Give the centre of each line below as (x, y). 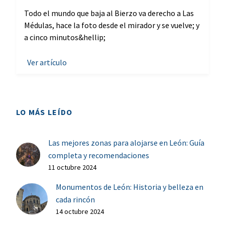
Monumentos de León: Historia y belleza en (129, 187)
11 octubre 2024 (72, 167)
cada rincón (75, 199)
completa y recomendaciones (98, 155)
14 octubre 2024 (80, 211)
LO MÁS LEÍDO (44, 112)
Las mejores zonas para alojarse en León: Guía (126, 142)
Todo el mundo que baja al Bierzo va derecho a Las (109, 13)
